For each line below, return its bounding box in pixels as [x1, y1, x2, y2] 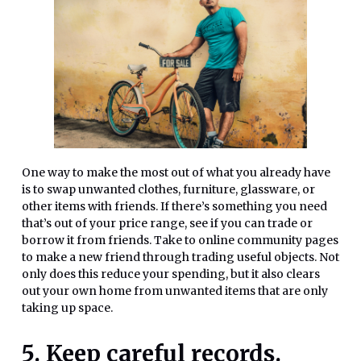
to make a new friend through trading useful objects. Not [22, 249, 339, 264]
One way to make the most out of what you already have [22, 164, 330, 180]
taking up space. [22, 300, 113, 315]
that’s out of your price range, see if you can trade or [22, 215, 313, 230]
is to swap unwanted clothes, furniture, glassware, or [22, 181, 315, 197]
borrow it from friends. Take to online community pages [22, 232, 338, 247]
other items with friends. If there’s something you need [22, 198, 327, 214]
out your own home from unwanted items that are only [22, 283, 328, 298]
